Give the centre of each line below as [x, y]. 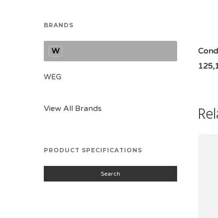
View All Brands [73, 109]
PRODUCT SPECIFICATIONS [93, 150]
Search [110, 174]
